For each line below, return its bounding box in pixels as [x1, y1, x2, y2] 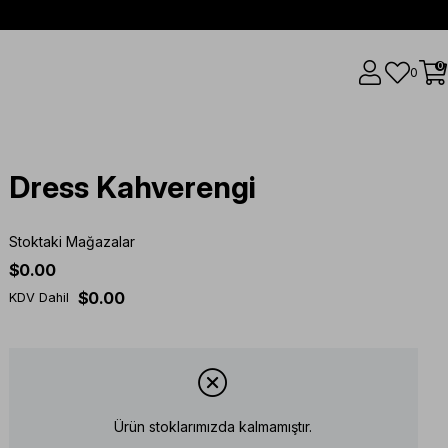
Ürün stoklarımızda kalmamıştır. [114, 418, 313, 436]
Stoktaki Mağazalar [8, 233, 135, 250]
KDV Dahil [8, 290, 69, 305]
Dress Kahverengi [8, 169, 256, 205]
